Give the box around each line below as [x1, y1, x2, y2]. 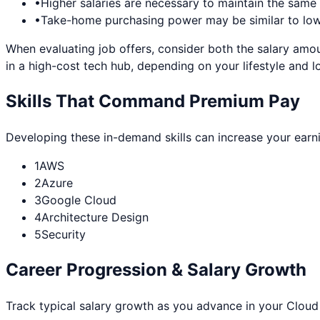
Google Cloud [41, 193, 116, 208]
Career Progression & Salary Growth [6, 259, 306, 281]
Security [41, 227, 86, 242]
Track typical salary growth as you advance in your [6, 298, 286, 313]
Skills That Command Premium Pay [6, 91, 300, 112]
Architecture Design [41, 210, 149, 225]
